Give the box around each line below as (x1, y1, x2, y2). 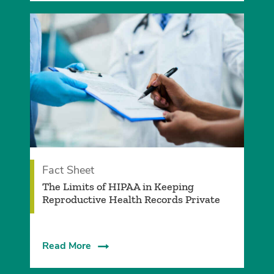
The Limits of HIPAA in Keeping (42, 180, 194, 194)
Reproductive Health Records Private (42, 193, 220, 207)
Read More (42, 239, 91, 253)
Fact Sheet (42, 163, 94, 178)
